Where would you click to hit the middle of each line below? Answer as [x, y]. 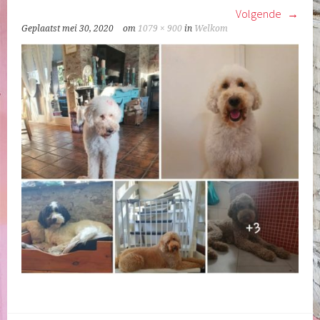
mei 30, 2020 [88, 29]
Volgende [259, 14]
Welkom [211, 29]
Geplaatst [42, 29]
